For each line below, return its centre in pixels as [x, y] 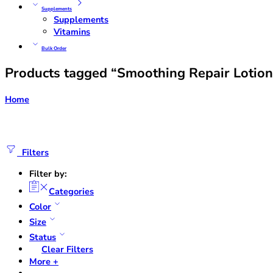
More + [44, 261]
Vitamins [72, 32]
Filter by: [48, 173]
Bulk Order [54, 48]
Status [43, 237]
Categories [71, 191]
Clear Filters [67, 249]
